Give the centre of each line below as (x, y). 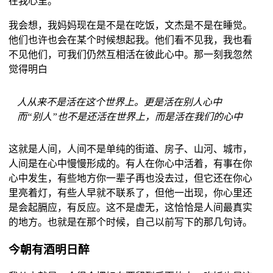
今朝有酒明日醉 (49, 250)
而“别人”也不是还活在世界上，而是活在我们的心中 (129, 116)
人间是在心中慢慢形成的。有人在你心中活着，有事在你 (130, 164)
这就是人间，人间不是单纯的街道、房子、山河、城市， (130, 149)
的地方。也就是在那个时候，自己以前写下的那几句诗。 (130, 222)
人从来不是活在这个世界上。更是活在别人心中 (119, 102)
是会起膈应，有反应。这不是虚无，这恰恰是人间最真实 (130, 208)
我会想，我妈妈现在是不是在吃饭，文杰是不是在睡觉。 (130, 26)
